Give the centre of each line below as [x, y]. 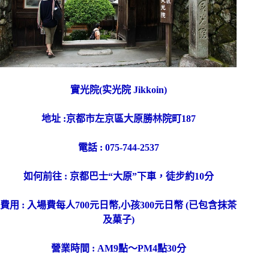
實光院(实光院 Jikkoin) [118, 90]
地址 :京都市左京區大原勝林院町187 [118, 119]
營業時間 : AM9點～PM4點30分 [118, 249]
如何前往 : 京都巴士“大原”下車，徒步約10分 [118, 177]
